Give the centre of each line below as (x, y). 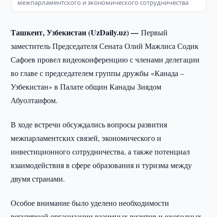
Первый (155, 32)
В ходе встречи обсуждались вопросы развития (89, 124)
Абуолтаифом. (34, 100)
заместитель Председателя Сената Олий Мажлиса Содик (105, 46)
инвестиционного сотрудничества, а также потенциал (101, 151)
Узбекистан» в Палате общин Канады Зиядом (86, 86)
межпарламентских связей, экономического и (86, 138)
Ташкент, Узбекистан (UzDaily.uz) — (76, 32)
